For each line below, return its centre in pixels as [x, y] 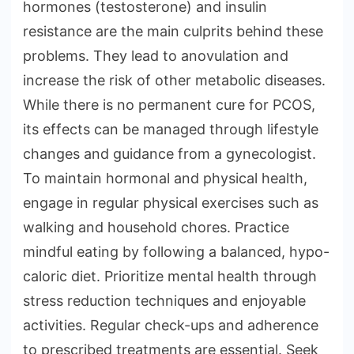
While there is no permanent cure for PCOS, [169, 105]
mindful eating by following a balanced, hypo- [176, 252]
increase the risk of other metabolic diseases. [174, 81]
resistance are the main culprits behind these [173, 32]
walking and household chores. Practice [156, 228]
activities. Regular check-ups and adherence [171, 326]
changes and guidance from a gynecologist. [169, 154]
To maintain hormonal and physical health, [165, 179]
